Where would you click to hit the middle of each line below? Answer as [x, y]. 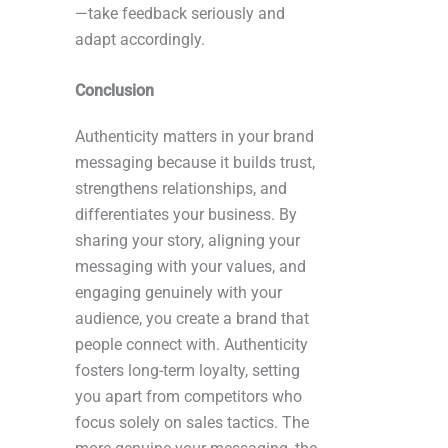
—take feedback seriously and [180, 14]
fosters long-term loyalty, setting [187, 371]
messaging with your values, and [190, 267]
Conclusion [114, 91]
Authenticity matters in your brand [194, 137]
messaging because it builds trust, [195, 163]
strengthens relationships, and [181, 189]
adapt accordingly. [140, 40]
